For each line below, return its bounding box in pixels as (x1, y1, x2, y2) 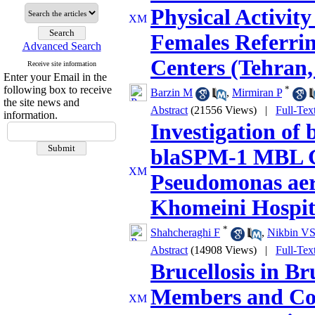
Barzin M (150, 86, 193, 99)
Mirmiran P (232, 86, 282, 99)
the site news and (4, 96, 79, 108)
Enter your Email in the (4, 71, 107, 83)
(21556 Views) (191, 104, 257, 116)
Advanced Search (22, 40, 101, 52)
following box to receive (4, 84, 112, 96)
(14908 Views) (191, 244, 257, 256)
